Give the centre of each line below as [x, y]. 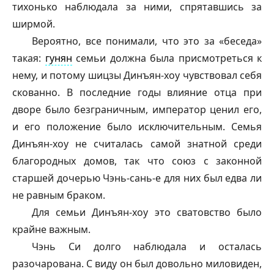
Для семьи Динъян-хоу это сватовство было [147, 212]
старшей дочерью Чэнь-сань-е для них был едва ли [137, 178]
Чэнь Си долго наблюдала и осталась [147, 246]
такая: [29, 58]
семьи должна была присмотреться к [167, 58]
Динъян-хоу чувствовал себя [191, 75]
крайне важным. [51, 229]
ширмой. [34, 24]
